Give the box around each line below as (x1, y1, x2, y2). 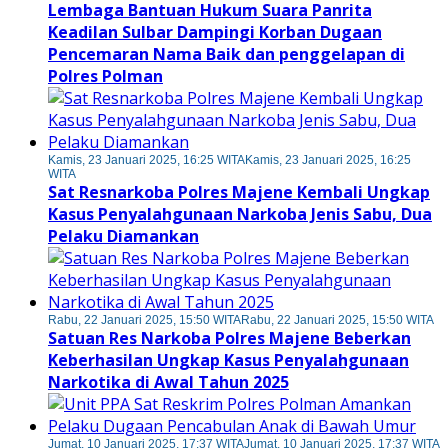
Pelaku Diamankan (48, 225, 199, 248)
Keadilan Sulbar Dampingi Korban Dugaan (48, 21, 382, 44)
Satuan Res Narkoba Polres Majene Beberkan (48, 327, 411, 350)
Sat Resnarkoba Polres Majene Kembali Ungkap (48, 181, 430, 204)
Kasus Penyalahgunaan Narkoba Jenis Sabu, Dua (48, 203, 432, 226)
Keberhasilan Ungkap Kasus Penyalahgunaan (48, 349, 409, 372)
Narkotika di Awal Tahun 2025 (48, 371, 289, 394)
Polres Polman (48, 65, 163, 88)
